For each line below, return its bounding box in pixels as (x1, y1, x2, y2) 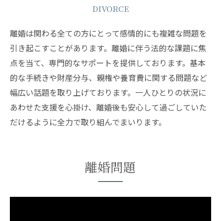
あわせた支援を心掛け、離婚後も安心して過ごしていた (10, 101, 207, 113)
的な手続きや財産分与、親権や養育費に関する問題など (10, 72, 207, 83)
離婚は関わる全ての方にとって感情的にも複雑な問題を (10, 27, 207, 39)
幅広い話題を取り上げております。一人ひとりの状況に (10, 86, 206, 98)
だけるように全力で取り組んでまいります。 (10, 116, 166, 128)
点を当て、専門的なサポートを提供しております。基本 (10, 57, 206, 69)
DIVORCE (92, 3, 129, 14)
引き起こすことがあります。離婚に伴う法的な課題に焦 (10, 42, 206, 54)
